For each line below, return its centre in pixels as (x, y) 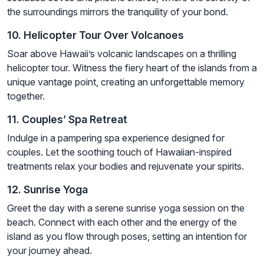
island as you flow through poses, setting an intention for (127, 237)
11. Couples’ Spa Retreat (67, 120)
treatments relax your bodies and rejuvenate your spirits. (126, 166)
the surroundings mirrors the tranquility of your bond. (118, 12)
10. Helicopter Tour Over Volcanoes (95, 35)
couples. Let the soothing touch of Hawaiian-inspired (119, 152)
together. (26, 96)
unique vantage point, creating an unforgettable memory (126, 82)
